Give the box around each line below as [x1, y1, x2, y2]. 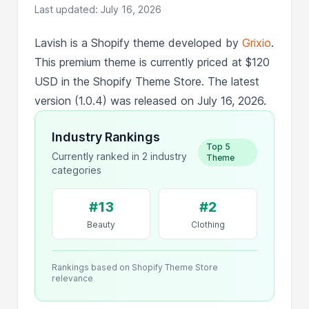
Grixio [242, 35, 272, 50]
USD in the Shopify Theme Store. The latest [34, 74, 260, 88]
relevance [52, 272, 94, 283]
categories [52, 163, 102, 176]
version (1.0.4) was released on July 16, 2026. [34, 93, 267, 108]
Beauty [87, 219, 116, 230]
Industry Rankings [52, 129, 161, 144]
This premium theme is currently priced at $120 [34, 54, 270, 69]
